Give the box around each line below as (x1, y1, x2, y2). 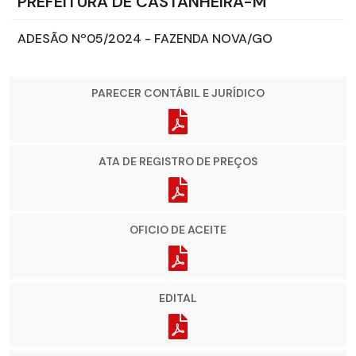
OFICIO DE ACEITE (130, 222, 226, 238)
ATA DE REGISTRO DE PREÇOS (99, 154, 257, 169)
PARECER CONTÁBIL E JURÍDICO (91, 86, 265, 101)
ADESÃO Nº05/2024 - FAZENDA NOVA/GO (17, 30, 273, 48)
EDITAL (159, 291, 197, 306)
